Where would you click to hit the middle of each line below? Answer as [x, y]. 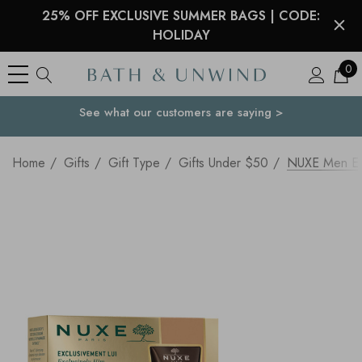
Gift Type [134, 163]
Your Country [187, 112]
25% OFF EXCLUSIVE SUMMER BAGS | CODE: [181, 16]
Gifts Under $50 [223, 163]
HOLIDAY [181, 35]
